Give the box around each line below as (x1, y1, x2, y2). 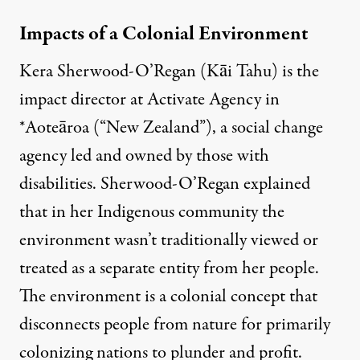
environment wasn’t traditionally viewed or (19, 227, 318, 254)
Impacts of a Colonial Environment (19, 20, 308, 49)
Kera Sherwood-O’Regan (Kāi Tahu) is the (19, 59, 319, 85)
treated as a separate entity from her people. (19, 256, 319, 282)
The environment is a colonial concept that (19, 284, 317, 310)
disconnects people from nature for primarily (19, 312, 330, 338)
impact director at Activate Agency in (19, 87, 280, 113)
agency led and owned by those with (19, 143, 269, 170)
